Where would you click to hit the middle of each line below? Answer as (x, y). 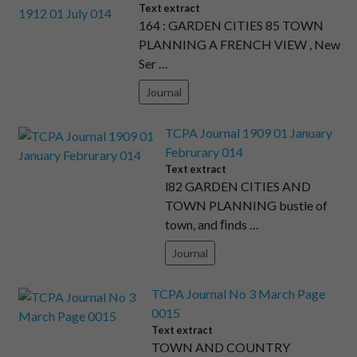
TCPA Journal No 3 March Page (238, 294)
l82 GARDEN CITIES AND (238, 186)
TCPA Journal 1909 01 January (249, 133)
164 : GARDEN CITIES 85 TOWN (231, 25)
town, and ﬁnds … (212, 225)
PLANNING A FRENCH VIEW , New (239, 45)
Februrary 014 (204, 152)
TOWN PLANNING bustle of (247, 206)
